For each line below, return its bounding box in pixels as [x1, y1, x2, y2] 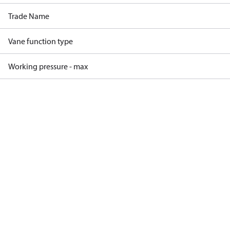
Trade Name [8, 11, 49, 21]
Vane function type [8, 36, 73, 46]
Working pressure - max [8, 61, 88, 71]
